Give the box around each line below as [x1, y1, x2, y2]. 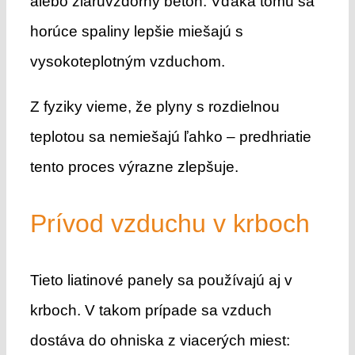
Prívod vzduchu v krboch [29, 208, 310, 238]
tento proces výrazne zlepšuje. [29, 158, 239, 175]
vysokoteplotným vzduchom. [29, 52, 225, 70]
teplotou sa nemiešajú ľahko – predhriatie [29, 128, 311, 145]
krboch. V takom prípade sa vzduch [29, 301, 272, 319]
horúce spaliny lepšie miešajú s [29, 22, 243, 40]
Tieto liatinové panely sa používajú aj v [29, 271, 292, 288]
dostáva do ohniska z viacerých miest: [29, 331, 290, 349]
